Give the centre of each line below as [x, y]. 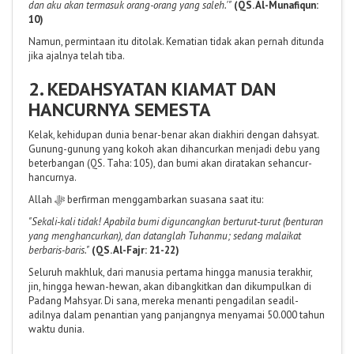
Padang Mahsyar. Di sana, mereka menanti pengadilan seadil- [164, 300]
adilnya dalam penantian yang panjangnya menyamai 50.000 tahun [177, 314]
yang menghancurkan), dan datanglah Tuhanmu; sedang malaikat [165, 235]
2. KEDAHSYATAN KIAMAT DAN [152, 88]
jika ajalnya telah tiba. [77, 55]
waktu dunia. [56, 329]
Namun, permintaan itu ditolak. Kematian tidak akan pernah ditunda [176, 41]
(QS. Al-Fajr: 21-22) [136, 250]
